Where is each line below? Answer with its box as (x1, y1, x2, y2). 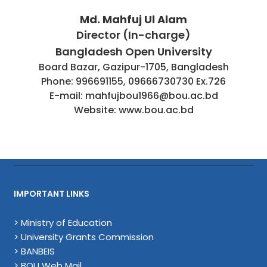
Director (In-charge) (76, 27, 191, 42)
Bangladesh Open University (55, 44, 212, 59)
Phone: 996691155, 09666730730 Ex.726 (41, 74, 226, 88)
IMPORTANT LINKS (13, 188, 89, 200)
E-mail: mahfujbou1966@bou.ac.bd (49, 89, 218, 103)
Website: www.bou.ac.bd (73, 103, 194, 117)
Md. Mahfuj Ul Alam (80, 12, 187, 27)
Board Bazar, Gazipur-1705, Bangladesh (38, 60, 229, 74)
